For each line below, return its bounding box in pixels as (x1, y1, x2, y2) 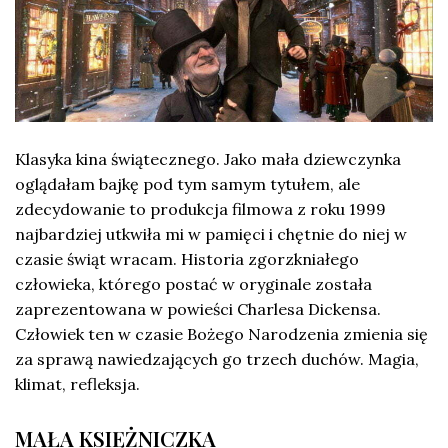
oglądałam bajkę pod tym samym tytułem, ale (15, 174, 360, 195)
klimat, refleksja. (15, 374, 140, 395)
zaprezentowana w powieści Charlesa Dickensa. (15, 299, 381, 320)
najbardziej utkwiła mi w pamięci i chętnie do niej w (15, 224, 407, 245)
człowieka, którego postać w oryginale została (15, 274, 372, 295)
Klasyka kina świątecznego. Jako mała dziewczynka (15, 149, 401, 170)
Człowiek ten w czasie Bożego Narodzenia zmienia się (15, 324, 428, 345)
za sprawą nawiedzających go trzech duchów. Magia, (15, 349, 419, 370)
